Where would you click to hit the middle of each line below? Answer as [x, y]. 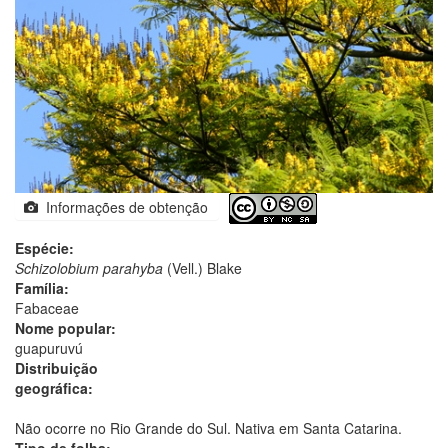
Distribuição [56, 367]
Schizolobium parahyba [89, 267]
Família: [42, 287]
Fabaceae [47, 307]
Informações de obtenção [123, 206]
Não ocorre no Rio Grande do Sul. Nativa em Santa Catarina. [208, 427]
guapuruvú [49, 347]
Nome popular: [65, 327]
